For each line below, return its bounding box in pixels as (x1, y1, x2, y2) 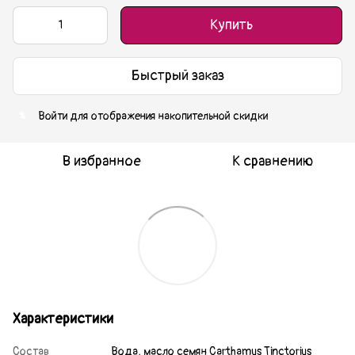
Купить (209, 15, 254, 34)
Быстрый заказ (131, 67, 224, 86)
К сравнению (232, 151, 313, 170)
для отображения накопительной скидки (67, 109, 268, 123)
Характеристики (13, 309, 113, 328)
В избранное (62, 151, 141, 170)
